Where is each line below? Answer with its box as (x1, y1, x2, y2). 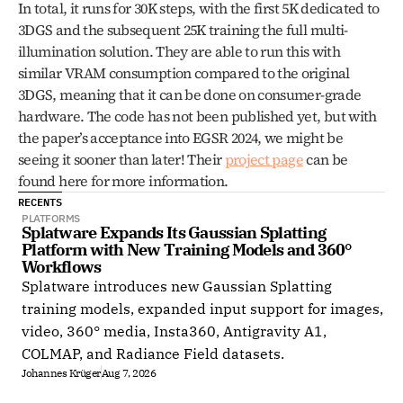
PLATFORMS (22, 211, 80, 225)
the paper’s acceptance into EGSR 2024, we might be (18, 128, 343, 148)
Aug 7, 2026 (101, 365, 157, 380)
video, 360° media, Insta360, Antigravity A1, (22, 322, 327, 340)
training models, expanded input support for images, (22, 300, 383, 318)
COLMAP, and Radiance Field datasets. (22, 345, 284, 363)
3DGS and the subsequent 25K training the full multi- (18, 20, 348, 40)
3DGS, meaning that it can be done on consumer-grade (18, 85, 362, 104)
